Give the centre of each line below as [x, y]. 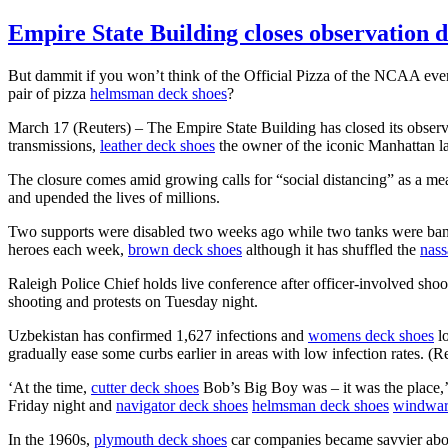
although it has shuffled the [331, 249]
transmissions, [54, 145]
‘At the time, [49, 387]
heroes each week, [68, 249]
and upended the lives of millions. [114, 197]
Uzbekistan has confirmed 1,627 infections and [158, 335]
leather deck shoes [157, 145]
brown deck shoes [185, 249]
